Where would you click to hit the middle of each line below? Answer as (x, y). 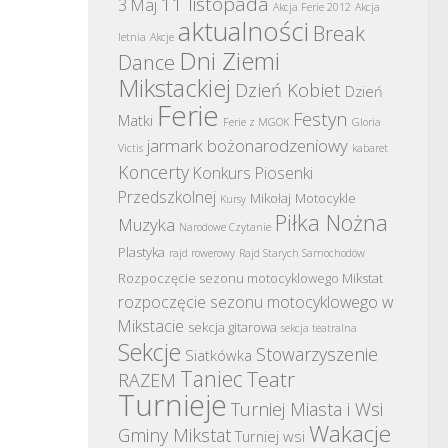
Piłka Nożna (331, 222)
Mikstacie (151, 325)
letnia (132, 36)
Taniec (211, 378)
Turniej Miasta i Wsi (307, 408)
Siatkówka (218, 354)
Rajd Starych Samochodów (302, 252)
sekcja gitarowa (232, 326)
